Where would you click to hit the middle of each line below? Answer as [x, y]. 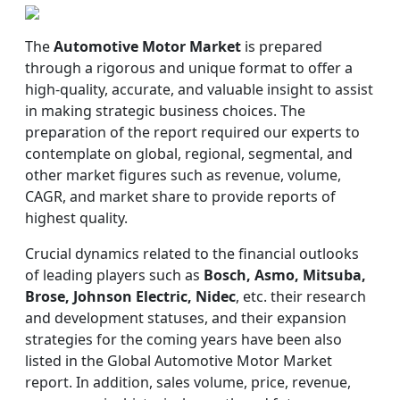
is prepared [282, 46]
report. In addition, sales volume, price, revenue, [188, 382]
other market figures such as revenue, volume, [183, 175]
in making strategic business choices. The [165, 111]
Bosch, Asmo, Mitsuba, [285, 275]
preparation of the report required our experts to [192, 132]
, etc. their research [301, 296]
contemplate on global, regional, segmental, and [189, 154]
